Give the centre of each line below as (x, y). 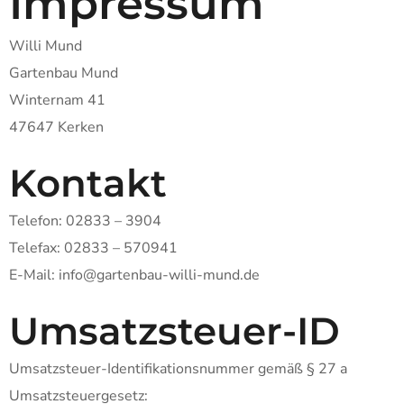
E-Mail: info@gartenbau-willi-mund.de (134, 275)
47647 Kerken (56, 127)
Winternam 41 (57, 100)
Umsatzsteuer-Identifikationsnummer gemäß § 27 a (178, 369)
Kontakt (88, 183)
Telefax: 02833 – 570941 (93, 248)
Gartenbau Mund (64, 73)
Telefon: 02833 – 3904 (85, 221)
